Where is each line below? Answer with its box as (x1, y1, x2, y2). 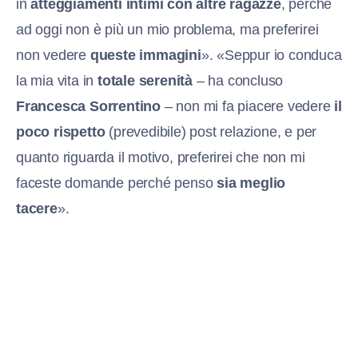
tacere (16, 201, 58, 217)
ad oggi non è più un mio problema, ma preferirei (16, 22, 319, 38)
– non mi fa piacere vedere (161, 98, 335, 115)
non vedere (16, 47, 90, 64)
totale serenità (97, 73, 193, 89)
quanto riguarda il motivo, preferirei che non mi (16, 149, 305, 166)
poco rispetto (16, 124, 105, 141)
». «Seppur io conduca (201, 47, 342, 64)
